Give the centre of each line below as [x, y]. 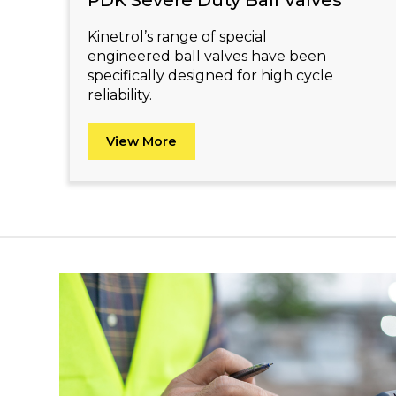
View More [142, 142]
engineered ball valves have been [207, 57]
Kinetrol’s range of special [178, 37]
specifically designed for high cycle [211, 76]
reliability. [120, 95]
